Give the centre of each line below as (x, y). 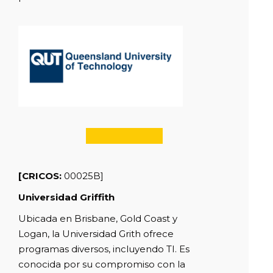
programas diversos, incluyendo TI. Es (104, 249)
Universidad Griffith (66, 197)
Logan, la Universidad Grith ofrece (96, 234)
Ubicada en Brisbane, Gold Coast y (98, 219)
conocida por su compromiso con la (102, 264)
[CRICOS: (41, 176)
